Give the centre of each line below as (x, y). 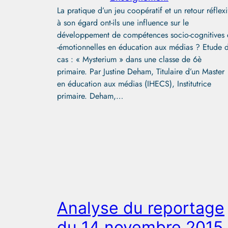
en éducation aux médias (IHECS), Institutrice (134, 83)
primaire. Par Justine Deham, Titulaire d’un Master (141, 71)
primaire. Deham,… (90, 96)
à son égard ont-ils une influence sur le (123, 22)
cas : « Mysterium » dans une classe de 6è (129, 59)
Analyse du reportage (141, 208)
